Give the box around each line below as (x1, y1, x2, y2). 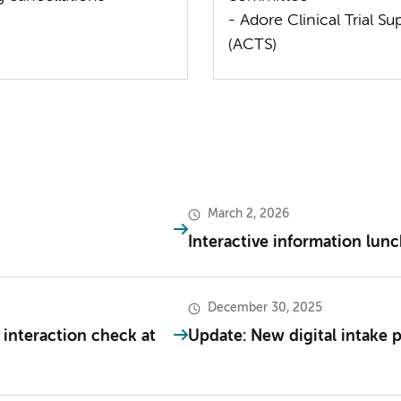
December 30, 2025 (208, 302, 322, 315)
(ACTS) (228, 37, 277, 53)
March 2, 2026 (208, 208, 289, 221)
